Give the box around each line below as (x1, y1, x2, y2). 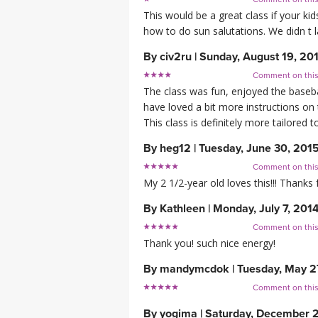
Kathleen (160, 202, 205, 216)
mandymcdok (160, 262, 229, 277)
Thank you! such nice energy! (143, 236, 275, 251)
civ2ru (160, 50, 192, 65)
